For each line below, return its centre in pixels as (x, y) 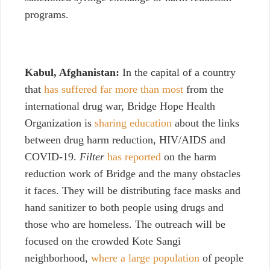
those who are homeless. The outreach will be (125, 224)
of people (221, 258)
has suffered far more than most (114, 89)
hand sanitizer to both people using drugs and (124, 208)
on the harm (189, 157)
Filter (92, 157)
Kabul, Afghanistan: (72, 73)
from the (203, 89)
